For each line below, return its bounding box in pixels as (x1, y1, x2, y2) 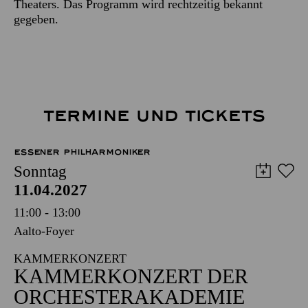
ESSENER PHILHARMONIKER (14, 146, 151, 157)
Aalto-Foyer (14, 223, 74, 238)
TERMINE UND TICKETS (42, 105, 266, 126)
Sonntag (14, 162, 67, 180)
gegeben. (14, 12, 58, 26)
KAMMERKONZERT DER (14, 264, 248, 287)
